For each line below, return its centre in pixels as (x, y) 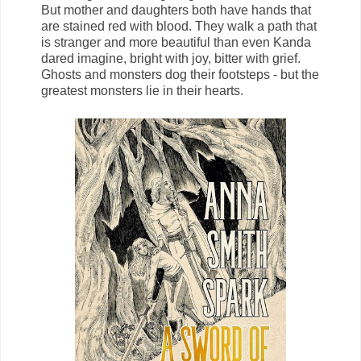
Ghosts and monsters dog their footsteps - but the (180, 74)
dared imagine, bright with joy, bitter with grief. (171, 58)
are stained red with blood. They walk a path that (179, 26)
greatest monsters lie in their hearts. (142, 90)
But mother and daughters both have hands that (176, 10)
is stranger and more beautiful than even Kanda (176, 42)
